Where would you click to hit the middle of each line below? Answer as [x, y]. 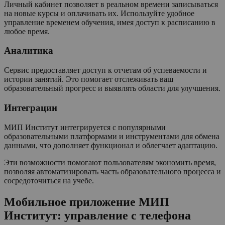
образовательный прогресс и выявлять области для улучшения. [112, 88]
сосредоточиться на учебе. [49, 180]
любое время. [27, 31]
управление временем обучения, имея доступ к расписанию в [110, 22]
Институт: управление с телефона [97, 215]
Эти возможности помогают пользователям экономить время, [110, 162]
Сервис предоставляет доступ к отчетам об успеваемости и [105, 70]
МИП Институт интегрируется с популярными [85, 127]
